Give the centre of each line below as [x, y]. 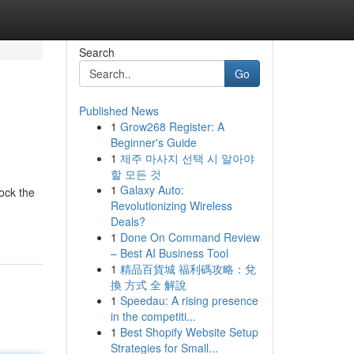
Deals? [128, 221]
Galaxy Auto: [152, 190]
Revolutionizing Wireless [171, 205]
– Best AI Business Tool [169, 253]
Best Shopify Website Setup [189, 332]
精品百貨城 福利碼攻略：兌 [188, 269]
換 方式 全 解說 [148, 284]
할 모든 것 [136, 174]
